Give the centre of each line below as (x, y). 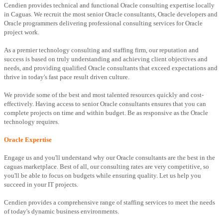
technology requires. (32, 122)
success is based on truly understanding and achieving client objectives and (106, 59)
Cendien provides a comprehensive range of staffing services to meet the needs (110, 203)
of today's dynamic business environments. (61, 212)
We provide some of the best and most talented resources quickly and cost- (104, 95)
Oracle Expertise (28, 140)
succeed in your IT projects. (41, 185)
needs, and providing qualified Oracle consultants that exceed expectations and (111, 68)
